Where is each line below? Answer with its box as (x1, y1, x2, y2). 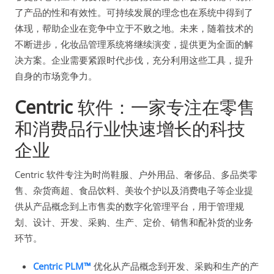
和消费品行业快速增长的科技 (15, 116, 245, 140)
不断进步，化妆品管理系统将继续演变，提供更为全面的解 (15, 37, 253, 50)
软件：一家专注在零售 (73, 94, 255, 119)
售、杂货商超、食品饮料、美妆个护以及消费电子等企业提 (15, 183, 253, 196)
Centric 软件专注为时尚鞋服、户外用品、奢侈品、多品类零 (15, 168, 257, 180)
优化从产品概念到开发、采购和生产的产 (91, 259, 259, 272)
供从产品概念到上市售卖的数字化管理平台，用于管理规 (15, 199, 244, 212)
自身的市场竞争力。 (15, 69, 97, 82)
